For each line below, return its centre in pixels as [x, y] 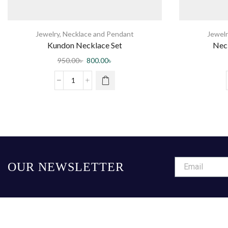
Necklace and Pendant [98, 34]
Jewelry [48, 34]
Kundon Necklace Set [85, 45]
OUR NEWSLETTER [66, 167]
